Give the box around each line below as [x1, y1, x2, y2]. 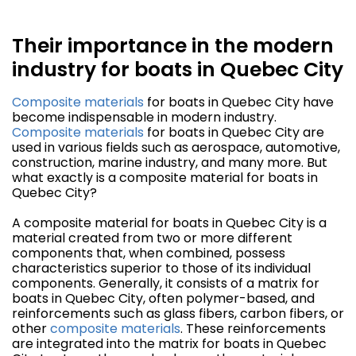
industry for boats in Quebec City [12, 56, 343, 84]
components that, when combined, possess [12, 244, 285, 263]
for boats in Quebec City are [144, 123, 324, 142]
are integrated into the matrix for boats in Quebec [12, 335, 327, 354]
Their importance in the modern [12, 32, 334, 60]
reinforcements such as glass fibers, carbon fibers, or [12, 304, 344, 323]
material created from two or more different [12, 229, 292, 248]
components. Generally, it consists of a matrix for [12, 274, 319, 293]
